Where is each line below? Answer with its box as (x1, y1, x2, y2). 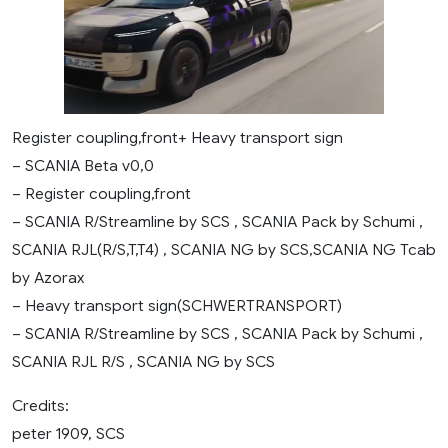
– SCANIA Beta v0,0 (12, 156, 154, 176)
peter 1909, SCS (12, 424, 125, 444)
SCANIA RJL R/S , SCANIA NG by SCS (12, 352, 275, 372)
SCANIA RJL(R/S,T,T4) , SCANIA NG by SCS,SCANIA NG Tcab (12, 240, 436, 260)
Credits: (12, 396, 69, 416)
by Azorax (12, 268, 84, 288)
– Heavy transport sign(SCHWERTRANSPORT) (12, 296, 342, 316)
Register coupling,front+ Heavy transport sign (12, 128, 343, 148)
